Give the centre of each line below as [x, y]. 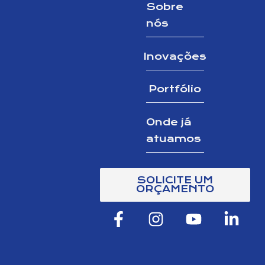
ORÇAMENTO [175, 189]
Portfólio [175, 89]
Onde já [169, 122]
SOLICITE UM [175, 180]
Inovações [175, 56]
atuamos [173, 139]
